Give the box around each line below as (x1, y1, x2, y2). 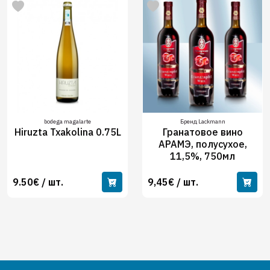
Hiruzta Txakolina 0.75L (14, 126, 121, 138)
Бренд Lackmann (180, 118, 225, 125)
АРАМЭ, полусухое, (158, 138, 247, 150)
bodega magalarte (44, 118, 91, 125)
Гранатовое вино (162, 126, 243, 138)
